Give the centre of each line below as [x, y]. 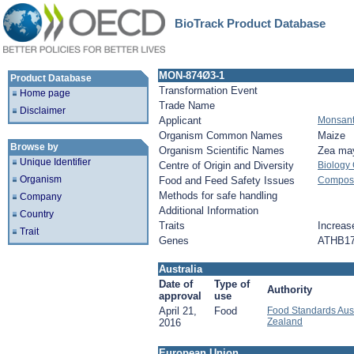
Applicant [180, 121]
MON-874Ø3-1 [192, 75]
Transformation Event [208, 90]
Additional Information [209, 211]
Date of [176, 284]
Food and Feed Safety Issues [227, 181]
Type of [232, 284]
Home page [45, 93]
